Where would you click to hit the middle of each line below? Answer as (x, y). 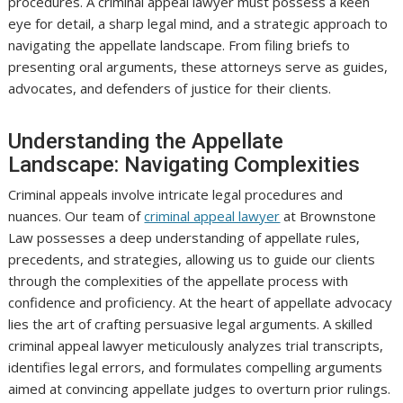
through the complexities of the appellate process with (179, 280)
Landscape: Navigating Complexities (184, 164)
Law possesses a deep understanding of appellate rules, (184, 237)
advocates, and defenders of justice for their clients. (170, 88)
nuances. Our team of (76, 215)
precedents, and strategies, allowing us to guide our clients (192, 259)
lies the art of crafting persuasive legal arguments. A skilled (191, 323)
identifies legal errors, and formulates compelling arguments (196, 367)
